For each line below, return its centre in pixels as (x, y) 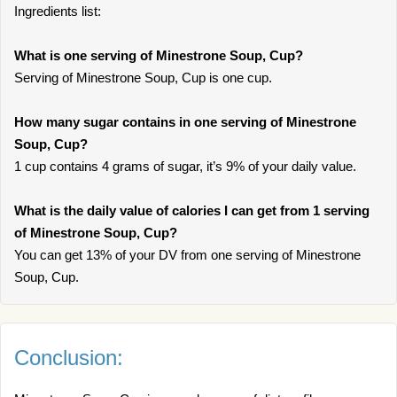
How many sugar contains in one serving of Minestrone (185, 122)
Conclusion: (69, 358)
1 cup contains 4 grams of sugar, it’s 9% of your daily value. (185, 166)
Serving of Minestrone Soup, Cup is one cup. (143, 78)
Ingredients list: (58, 11)
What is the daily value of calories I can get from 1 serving (192, 210)
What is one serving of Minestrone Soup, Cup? (159, 55)
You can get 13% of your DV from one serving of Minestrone (187, 255)
